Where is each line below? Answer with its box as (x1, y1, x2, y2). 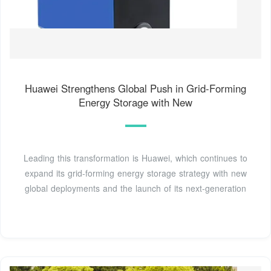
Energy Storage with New (79, 94, 192, 109)
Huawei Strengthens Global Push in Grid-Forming (25, 80, 246, 96)
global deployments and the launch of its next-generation (25, 181, 246, 194)
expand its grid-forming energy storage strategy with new (24, 166, 247, 179)
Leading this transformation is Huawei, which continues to (24, 151, 247, 164)
